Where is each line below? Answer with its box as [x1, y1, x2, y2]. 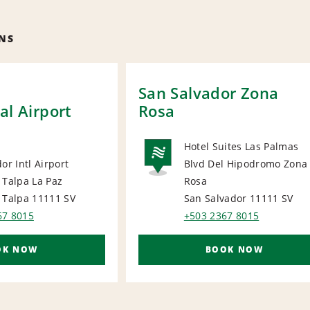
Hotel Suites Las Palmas [183, 140, 299, 154]
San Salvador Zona [138, 82, 279, 104]
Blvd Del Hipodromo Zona [183, 157, 308, 171]
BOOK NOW [205, 244, 264, 256]
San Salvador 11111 [183, 192, 279, 206]
